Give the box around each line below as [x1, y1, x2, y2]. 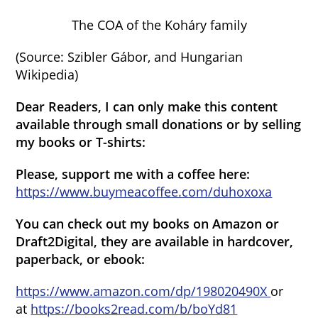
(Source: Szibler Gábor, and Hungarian [16, 48, 243, 65]
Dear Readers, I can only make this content [16, 98, 278, 115]
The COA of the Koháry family [71, 16, 247, 33]
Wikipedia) [16, 66, 79, 83]
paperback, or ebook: [16, 251, 146, 268]
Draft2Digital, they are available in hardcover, [16, 233, 294, 250]
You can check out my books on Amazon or [16, 215, 280, 232]
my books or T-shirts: [16, 133, 146, 150]
